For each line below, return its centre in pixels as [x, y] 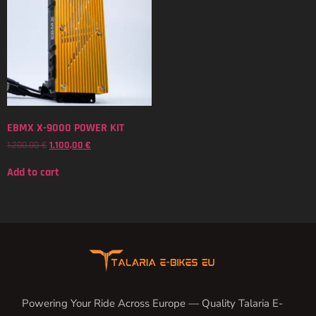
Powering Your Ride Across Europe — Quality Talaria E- [152, 303]
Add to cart [33, 173]
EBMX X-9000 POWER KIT [66, 128]
